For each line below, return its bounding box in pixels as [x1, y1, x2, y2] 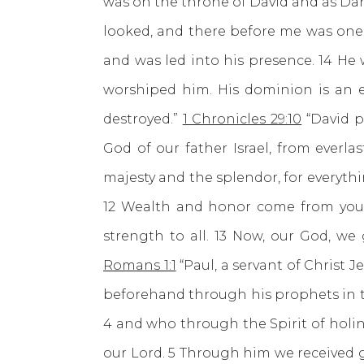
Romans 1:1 [103, 258, 176, 273]
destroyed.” [103, 111, 183, 127]
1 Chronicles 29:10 [182, 111, 302, 127]
